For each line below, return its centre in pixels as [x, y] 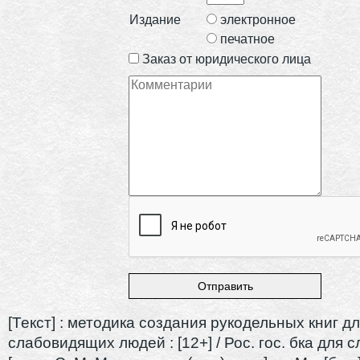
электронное [258, 19]
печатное [247, 39]
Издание [155, 19]
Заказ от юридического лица [227, 59]
